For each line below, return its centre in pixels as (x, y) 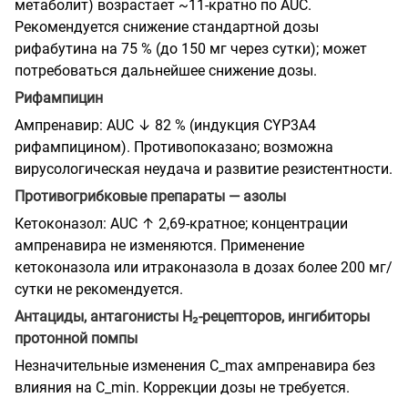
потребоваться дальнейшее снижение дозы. (166, 70)
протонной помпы (76, 338)
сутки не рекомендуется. (99, 289)
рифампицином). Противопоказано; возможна (174, 147)
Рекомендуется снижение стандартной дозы (167, 26)
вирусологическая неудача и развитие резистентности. (204, 168)
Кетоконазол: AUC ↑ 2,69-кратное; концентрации (181, 223)
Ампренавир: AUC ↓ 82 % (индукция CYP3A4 (165, 125)
